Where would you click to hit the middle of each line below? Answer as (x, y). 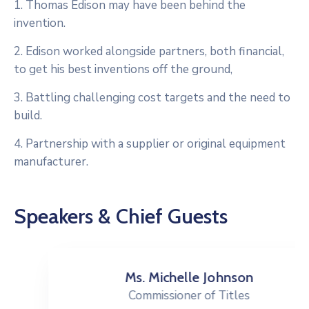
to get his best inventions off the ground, (123, 69)
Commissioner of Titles (154, 295)
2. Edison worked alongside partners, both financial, (149, 51)
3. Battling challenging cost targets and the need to (152, 97)
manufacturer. (51, 161)
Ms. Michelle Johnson (154, 277)
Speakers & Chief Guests (121, 216)
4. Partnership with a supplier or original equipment (150, 143)
